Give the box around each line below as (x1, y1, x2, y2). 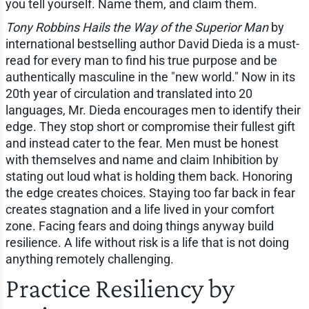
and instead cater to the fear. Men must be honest (5, 135, 279, 150)
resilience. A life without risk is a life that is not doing (5, 235, 289, 250)
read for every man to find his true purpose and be (5, 52, 277, 68)
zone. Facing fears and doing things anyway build (5, 218, 274, 233)
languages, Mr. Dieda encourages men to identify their (5, 102, 301, 117)
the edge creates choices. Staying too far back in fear (5, 185, 295, 200)
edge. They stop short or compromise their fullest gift (5, 119, 295, 134)
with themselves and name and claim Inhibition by (5, 152, 279, 167)
